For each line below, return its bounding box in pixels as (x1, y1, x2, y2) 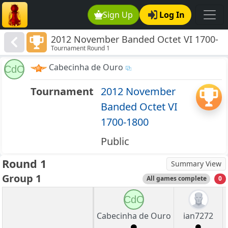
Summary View (171, 159, 221, 169)
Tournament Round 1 (51, 44, 110, 53)
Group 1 (2, 172, 41, 186)
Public (100, 134, 129, 149)
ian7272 (183, 210, 213, 222)
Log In (159, 9, 185, 20)
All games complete (146, 174, 207, 183)
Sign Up (103, 9, 133, 20)
